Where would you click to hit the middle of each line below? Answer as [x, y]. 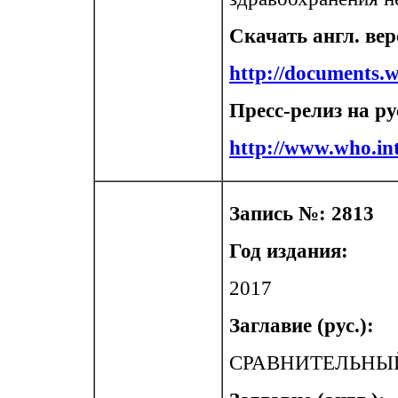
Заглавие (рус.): [302, 326]
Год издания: [289, 251]
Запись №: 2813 [302, 214]
